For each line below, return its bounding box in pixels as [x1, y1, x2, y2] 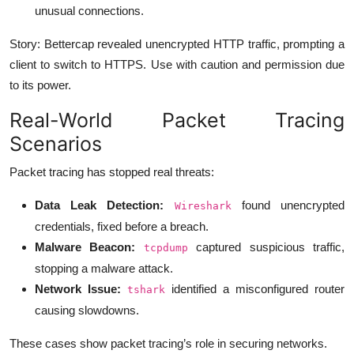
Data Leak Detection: [35, 198, 164, 212]
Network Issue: [35, 281, 121, 296]
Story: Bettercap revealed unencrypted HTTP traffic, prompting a [9, 36, 345, 51]
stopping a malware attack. [35, 261, 173, 275]
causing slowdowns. [35, 303, 139, 317]
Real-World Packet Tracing [9, 107, 345, 132]
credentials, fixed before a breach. [35, 219, 209, 233]
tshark [127, 283, 165, 296]
